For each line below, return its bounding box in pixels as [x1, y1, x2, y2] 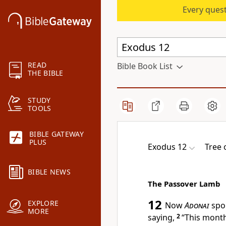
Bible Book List [117, 61, 173, 72]
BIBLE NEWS [28, 167, 71, 177]
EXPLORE [28, 198, 59, 208]
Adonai [185, 200, 209, 211]
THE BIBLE [28, 68, 64, 78]
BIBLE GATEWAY [29, 129, 84, 139]
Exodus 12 [148, 141, 187, 152]
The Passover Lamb [148, 179, 220, 189]
